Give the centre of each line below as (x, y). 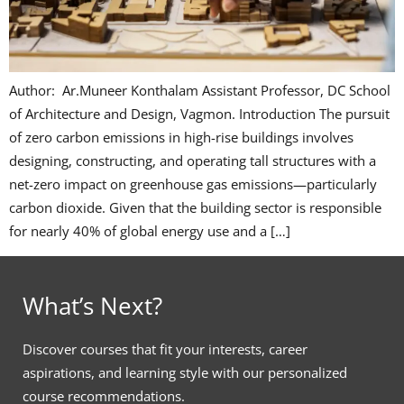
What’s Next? (92, 305)
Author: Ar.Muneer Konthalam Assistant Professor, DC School (200, 91)
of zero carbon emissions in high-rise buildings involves (181, 138)
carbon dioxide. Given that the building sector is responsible (195, 208)
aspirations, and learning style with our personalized (185, 372)
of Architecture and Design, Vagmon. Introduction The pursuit (199, 114)
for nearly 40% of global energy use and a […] (150, 231)
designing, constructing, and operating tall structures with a (193, 161)
